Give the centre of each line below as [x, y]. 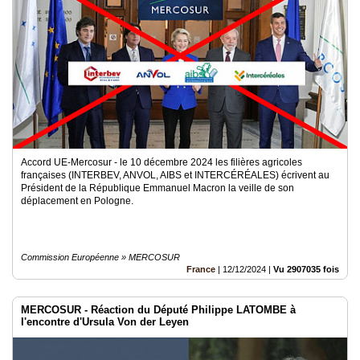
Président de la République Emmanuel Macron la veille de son [157, 188]
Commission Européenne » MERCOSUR [100, 257]
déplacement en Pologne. [77, 201]
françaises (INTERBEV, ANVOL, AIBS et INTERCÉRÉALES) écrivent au [175, 175]
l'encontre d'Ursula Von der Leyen [105, 322]
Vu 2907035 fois [306, 269]
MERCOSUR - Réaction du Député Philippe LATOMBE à [158, 310]
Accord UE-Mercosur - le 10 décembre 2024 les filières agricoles [162, 162]
